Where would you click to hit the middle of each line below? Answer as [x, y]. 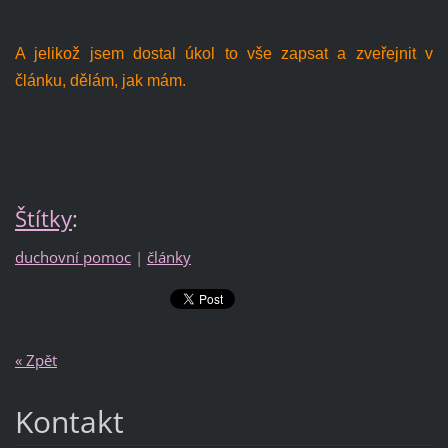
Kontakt [69, 421]
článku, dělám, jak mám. [100, 80]
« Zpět [35, 359]
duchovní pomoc [72, 257]
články [168, 257]
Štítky [43, 218]
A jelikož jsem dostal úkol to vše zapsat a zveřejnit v [224, 53]
